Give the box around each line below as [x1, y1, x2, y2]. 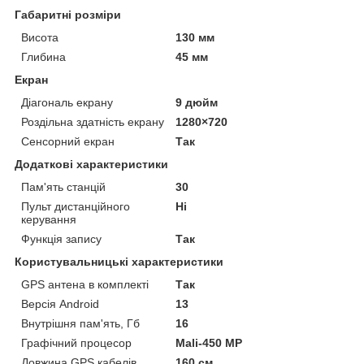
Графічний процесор [21, 336, 132, 349]
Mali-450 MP [175, 336, 243, 349]
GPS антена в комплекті [21, 277, 149, 291]
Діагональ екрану [21, 95, 113, 109]
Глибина [21, 50, 66, 63]
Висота [21, 30, 58, 44]
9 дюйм [175, 95, 219, 109]
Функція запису [21, 232, 102, 245]
